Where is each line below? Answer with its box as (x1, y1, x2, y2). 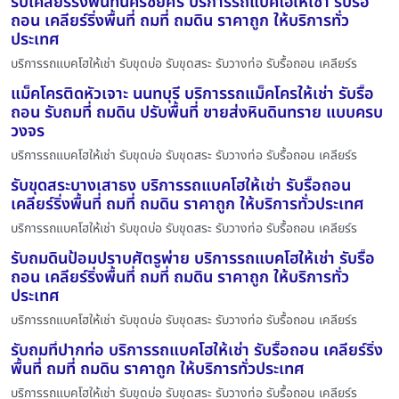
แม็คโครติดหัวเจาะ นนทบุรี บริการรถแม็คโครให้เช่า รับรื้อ (11, 81, 374, 106)
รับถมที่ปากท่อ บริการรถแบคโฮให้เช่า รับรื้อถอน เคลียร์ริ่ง (11, 338, 383, 362)
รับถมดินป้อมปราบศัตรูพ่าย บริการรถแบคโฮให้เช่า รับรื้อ (11, 246, 375, 271)
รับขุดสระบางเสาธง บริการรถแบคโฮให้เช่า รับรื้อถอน (11, 173, 351, 198)
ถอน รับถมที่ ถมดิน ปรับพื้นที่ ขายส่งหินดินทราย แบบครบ (11, 100, 383, 125)
